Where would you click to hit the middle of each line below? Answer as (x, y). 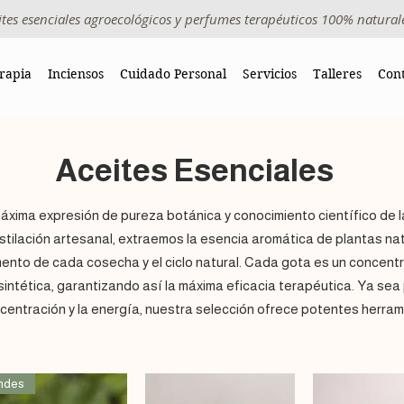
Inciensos (76, 74)
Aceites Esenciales (194, 170)
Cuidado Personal (173, 74)
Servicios (270, 74)
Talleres (337, 74)
